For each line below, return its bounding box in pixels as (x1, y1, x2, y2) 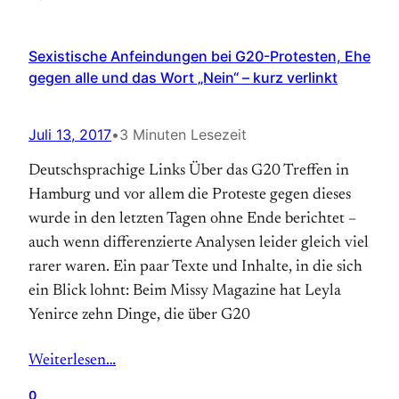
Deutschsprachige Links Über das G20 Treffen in (28, 163, 349, 179)
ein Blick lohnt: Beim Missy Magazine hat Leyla (28, 283, 341, 299)
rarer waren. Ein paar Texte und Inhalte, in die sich (28, 259, 362, 275)
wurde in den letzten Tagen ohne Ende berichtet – (28, 211, 356, 227)
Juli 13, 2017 (28, 126, 111, 143)
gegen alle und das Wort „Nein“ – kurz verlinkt (28, 69, 338, 86)
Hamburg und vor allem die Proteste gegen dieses (28, 187, 351, 203)
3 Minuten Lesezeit (119, 126, 247, 143)
